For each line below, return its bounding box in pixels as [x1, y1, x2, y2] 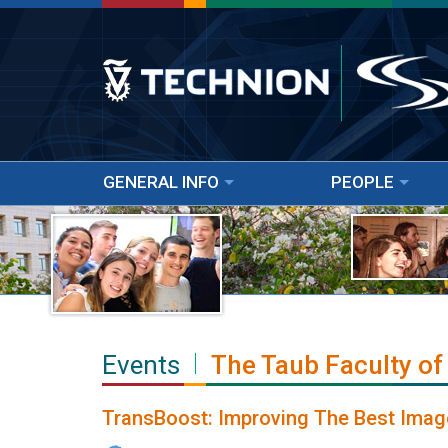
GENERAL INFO [103, 172, 219, 192]
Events [102, 350, 180, 380]
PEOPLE [331, 172, 394, 192]
